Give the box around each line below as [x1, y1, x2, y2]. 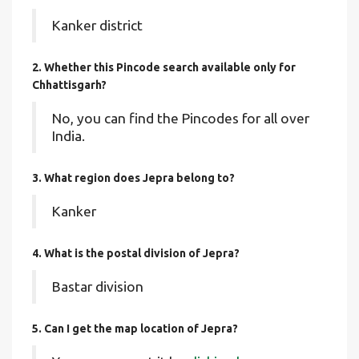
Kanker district [52, 18, 143, 33]
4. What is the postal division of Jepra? [32, 247, 240, 260]
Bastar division [52, 279, 143, 294]
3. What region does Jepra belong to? [32, 171, 235, 184]
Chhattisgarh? [32, 79, 107, 91]
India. [52, 128, 85, 143]
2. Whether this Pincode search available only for [32, 61, 296, 74]
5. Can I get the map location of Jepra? [32, 322, 238, 335]
